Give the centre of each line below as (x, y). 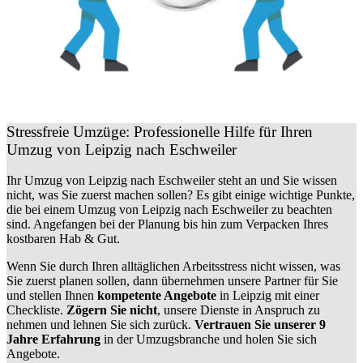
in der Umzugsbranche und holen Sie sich (209, 340)
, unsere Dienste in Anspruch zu (239, 310)
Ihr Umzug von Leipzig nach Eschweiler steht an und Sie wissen (172, 181)
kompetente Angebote (157, 296)
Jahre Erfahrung (53, 340)
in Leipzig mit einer (268, 296)
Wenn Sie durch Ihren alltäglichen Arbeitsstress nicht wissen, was (173, 267)
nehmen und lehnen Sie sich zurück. (100, 325)
